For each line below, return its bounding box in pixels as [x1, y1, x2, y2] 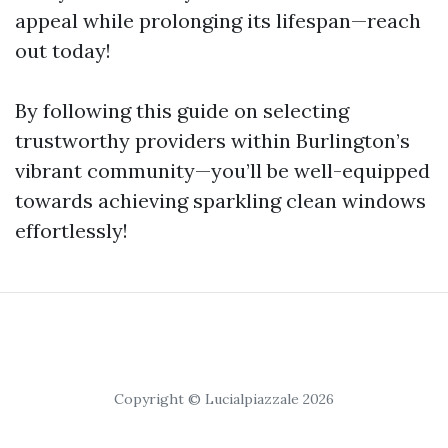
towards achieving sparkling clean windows [15, 188, 426, 213]
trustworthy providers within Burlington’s [15, 128, 410, 153]
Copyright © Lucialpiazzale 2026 [114, 390, 334, 408]
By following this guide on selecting [15, 98, 349, 123]
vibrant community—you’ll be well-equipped [15, 158, 430, 183]
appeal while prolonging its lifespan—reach [15, 8, 421, 33]
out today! [15, 38, 111, 63]
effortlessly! [15, 218, 128, 243]
